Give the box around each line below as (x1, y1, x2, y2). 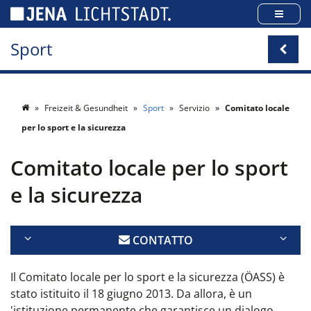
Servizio (177, 102, 212, 114)
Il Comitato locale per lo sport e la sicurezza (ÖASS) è (10, 269, 285, 285)
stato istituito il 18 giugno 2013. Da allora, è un (10, 286, 252, 301)
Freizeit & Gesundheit (42, 102, 130, 114)
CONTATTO (129, 233, 193, 248)
